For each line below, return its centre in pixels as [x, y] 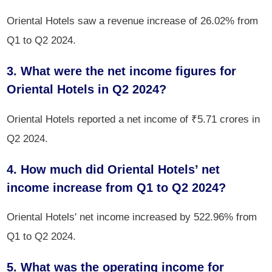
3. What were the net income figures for [122, 71]
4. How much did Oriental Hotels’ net [114, 169]
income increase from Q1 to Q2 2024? [117, 187]
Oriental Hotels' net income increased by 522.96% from [132, 216]
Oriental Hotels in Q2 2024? [87, 90]
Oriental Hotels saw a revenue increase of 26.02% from [133, 21]
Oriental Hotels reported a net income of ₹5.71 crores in [134, 119]
